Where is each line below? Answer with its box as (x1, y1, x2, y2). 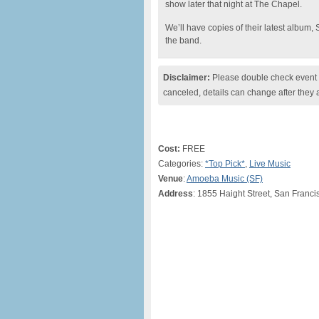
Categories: (158, 159, 205, 169)
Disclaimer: (163, 73, 210, 83)
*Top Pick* (205, 159, 245, 169)
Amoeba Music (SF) (187, 174, 263, 184)
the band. (165, 36, 202, 46)
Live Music (249, 159, 291, 169)
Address (158, 189, 193, 199)
